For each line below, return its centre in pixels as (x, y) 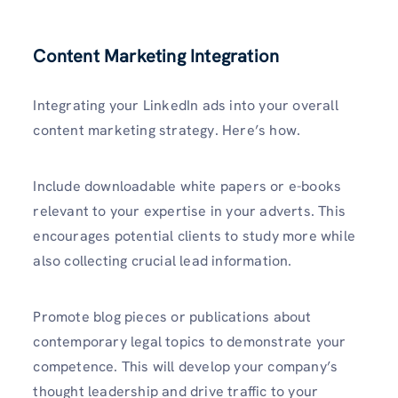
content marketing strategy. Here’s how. (167, 130)
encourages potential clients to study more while (194, 235)
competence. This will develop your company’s (186, 367)
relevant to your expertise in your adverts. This (189, 211)
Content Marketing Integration (156, 56)
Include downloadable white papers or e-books (187, 186)
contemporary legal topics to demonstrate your (190, 342)
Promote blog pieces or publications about (172, 317)
